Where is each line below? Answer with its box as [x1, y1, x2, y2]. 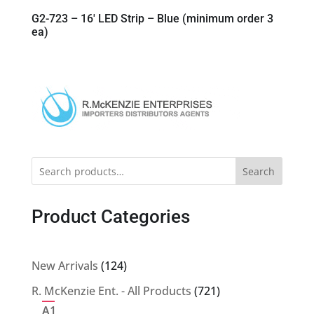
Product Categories [31, 206, 190, 228]
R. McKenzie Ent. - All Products [31, 283, 191, 299]
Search [243, 165, 275, 179]
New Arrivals [31, 258, 98, 274]
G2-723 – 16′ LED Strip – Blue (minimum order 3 [31, 12, 273, 26]
